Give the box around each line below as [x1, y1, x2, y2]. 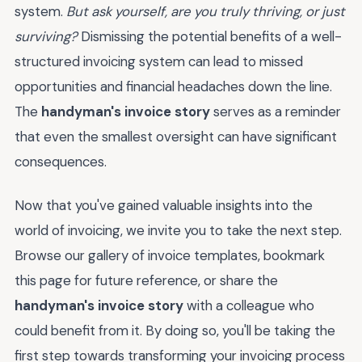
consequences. [15, 152, 107, 170]
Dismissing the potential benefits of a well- [78, 27, 342, 45]
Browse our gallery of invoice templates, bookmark [15, 246, 325, 265]
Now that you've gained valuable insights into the [15, 196, 313, 215]
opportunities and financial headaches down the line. [15, 77, 332, 95]
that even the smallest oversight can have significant [15, 127, 337, 145]
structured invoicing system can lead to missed [15, 52, 303, 70]
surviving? [15, 27, 78, 45]
